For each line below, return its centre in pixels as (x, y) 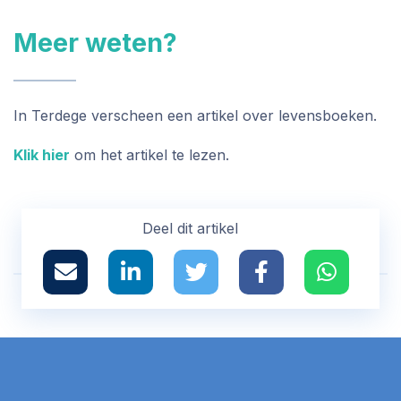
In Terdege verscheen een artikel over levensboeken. (195, 115)
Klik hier (42, 155)
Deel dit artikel (190, 228)
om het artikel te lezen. (149, 155)
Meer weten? (95, 43)
